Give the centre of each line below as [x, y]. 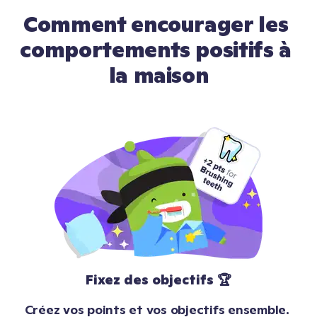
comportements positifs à [156, 50]
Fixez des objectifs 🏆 [158, 280]
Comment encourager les [156, 25]
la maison [158, 76]
